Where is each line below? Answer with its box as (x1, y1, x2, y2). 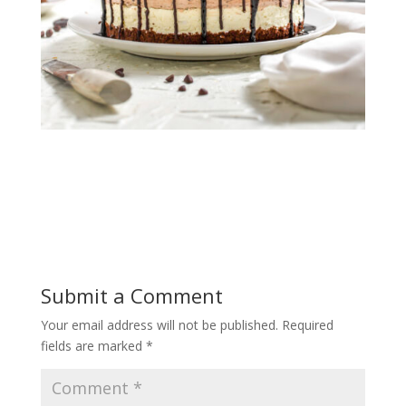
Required (281, 315, 333, 333)
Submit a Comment (40, 281, 223, 309)
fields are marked (40, 336, 146, 354)
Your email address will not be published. (40, 315, 278, 333)
